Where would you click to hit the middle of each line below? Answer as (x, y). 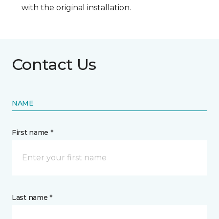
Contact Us (54, 65)
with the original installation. (76, 8)
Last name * (32, 198)
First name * (33, 133)
